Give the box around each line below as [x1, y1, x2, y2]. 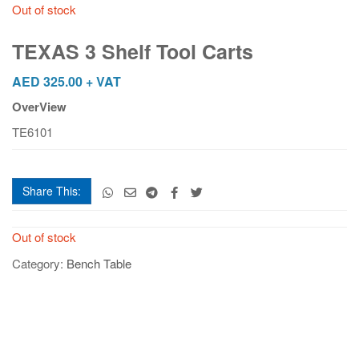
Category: [12, 254, 67, 272]
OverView [12, 97, 67, 115]
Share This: [22, 182, 81, 199]
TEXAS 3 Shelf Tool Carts [12, 36, 253, 66]
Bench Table [67, 254, 131, 272]
